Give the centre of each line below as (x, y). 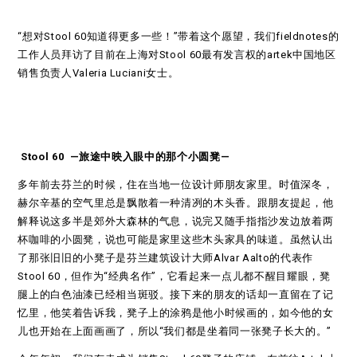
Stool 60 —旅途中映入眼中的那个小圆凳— (126, 156)
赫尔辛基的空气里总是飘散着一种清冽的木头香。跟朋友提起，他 (176, 202)
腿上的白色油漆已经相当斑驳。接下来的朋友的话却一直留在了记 (176, 294)
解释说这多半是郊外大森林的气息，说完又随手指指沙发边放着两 (176, 221)
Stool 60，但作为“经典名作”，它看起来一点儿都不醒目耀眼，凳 (174, 276)
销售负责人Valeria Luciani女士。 (98, 73)
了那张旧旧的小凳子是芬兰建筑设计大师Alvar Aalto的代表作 (165, 257)
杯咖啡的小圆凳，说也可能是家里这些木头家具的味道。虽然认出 (176, 239)
